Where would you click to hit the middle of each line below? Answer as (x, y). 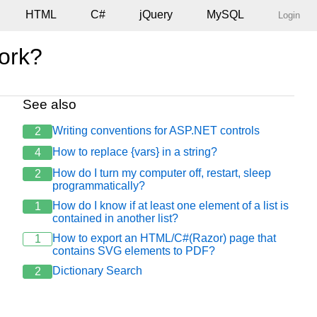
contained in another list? (115, 218)
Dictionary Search (97, 271)
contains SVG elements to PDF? (134, 251)
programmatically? (99, 186)
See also (50, 104)
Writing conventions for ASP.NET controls (156, 131)
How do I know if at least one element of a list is (171, 206)
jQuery (156, 15)
